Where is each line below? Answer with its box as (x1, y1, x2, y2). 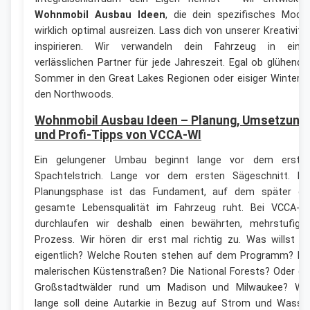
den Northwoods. (35, 88, 113, 100)
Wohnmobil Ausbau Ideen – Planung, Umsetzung (35, 113, 307, 127)
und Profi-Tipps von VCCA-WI (35, 127, 201, 142)
